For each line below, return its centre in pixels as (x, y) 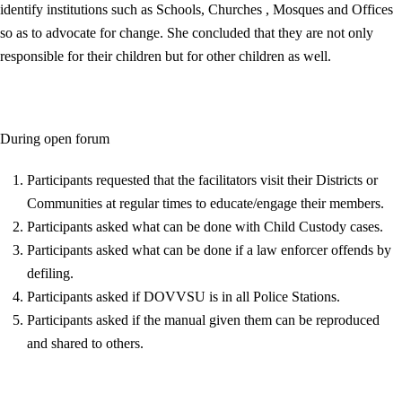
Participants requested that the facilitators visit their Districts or (202, 180)
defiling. (50, 273)
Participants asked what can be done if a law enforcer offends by (209, 250)
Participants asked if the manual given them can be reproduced (203, 320)
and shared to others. (85, 343)
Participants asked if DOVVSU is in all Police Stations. (184, 297)
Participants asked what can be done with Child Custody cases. (205, 227)
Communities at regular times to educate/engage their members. (205, 203)
